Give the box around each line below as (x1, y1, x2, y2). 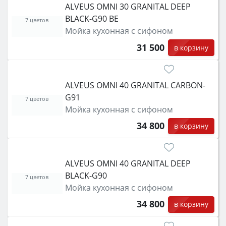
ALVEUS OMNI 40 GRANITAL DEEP (65, 158, 191, 169)
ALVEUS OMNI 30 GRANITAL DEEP (65, 1, 191, 13)
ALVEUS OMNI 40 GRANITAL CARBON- (65, 79, 205, 91)
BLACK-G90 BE (65, 13, 119, 25)
